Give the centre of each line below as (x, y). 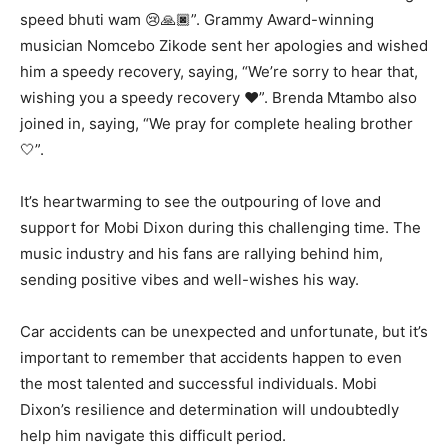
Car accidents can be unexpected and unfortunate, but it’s (224, 332)
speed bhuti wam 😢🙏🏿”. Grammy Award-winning (197, 20)
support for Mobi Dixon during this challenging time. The (220, 228)
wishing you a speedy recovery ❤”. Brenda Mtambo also (218, 98)
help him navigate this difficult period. (153, 436)
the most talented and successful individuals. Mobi (198, 384)
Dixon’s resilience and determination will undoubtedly (209, 410)
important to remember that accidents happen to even (211, 358)
